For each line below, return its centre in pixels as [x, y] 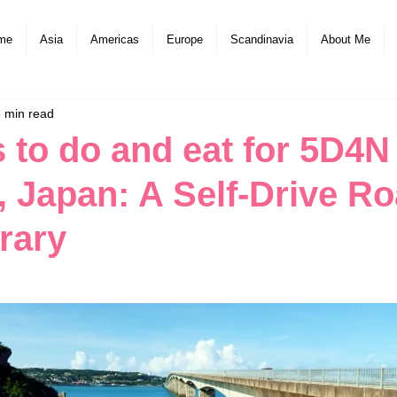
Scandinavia [262, 39]
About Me [346, 39]
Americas [115, 39]
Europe [185, 39]
